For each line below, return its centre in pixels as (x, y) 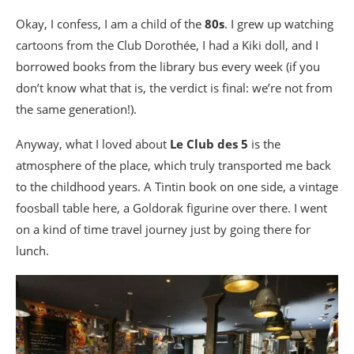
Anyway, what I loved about (93, 144)
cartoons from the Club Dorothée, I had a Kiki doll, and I (167, 45)
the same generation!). (76, 109)
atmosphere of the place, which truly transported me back (173, 165)
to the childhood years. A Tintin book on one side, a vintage (177, 186)
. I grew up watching (279, 24)
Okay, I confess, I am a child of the (110, 24)
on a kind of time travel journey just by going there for (163, 229)
